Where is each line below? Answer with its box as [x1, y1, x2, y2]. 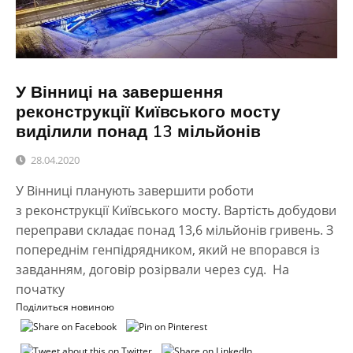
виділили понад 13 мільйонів [16, 121, 261, 142]
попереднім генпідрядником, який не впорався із [16, 241, 320, 259]
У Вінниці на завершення [16, 81, 223, 102]
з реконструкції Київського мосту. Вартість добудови [16, 202, 336, 220]
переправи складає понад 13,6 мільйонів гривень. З [16, 221, 333, 240]
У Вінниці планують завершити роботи [16, 182, 254, 200]
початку [16, 281, 65, 299]
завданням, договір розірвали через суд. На [16, 261, 289, 279]
